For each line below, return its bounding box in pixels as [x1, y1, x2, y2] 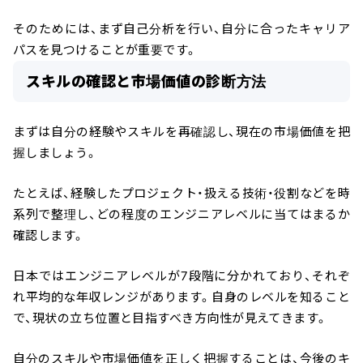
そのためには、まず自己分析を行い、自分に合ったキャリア [13, 21, 350, 37]
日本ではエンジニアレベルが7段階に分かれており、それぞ [13, 268, 350, 284]
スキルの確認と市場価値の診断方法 [26, 73, 267, 91]
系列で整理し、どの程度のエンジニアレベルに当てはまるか [13, 207, 350, 223]
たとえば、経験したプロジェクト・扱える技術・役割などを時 [13, 186, 350, 202]
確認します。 [13, 228, 85, 244]
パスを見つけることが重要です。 [13, 42, 198, 58]
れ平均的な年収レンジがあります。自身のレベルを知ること [13, 289, 350, 305]
